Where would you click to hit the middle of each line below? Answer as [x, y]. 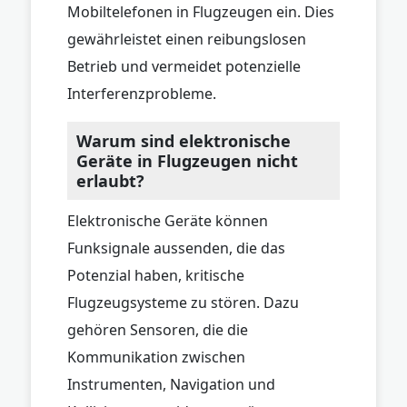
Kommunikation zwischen [156, 357]
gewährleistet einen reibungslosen [187, 39]
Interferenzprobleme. [142, 93]
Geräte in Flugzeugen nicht [187, 160]
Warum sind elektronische [184, 140]
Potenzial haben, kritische [156, 275]
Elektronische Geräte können [168, 220]
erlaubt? [110, 180]
